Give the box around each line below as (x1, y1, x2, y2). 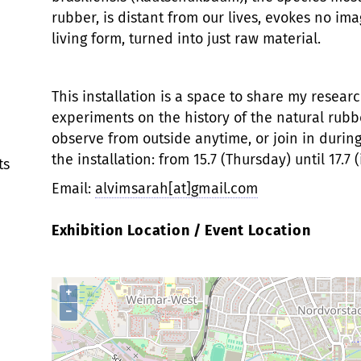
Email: (52, 179, 95, 197)
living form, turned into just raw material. (52, 29, 321, 48)
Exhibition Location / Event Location (52, 221, 311, 239)
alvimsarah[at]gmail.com (95, 179, 259, 197)
